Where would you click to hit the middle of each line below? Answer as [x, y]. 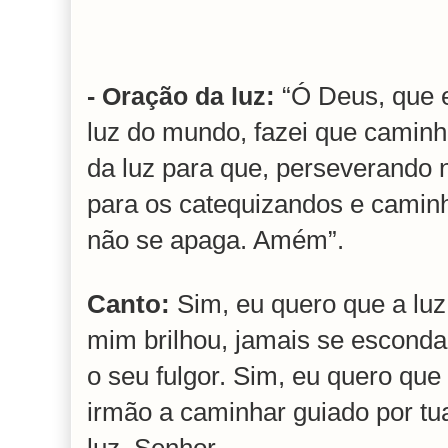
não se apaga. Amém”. [215, 240]
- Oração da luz [176, 97]
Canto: [132, 304]
